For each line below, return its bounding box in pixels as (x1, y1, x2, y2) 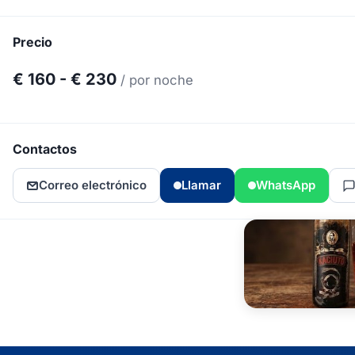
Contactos (13, 141, 77, 158)
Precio (13, 34, 52, 51)
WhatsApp (256, 177, 315, 193)
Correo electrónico (39, 177, 147, 193)
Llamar (181, 177, 221, 193)
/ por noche (120, 72, 193, 89)
